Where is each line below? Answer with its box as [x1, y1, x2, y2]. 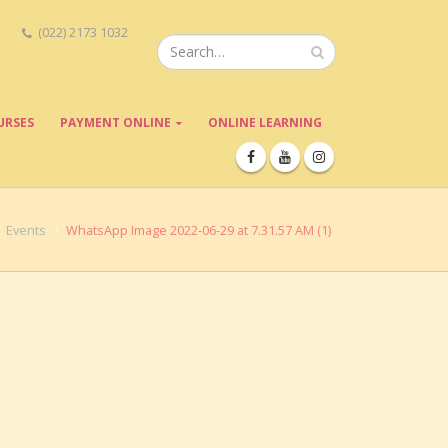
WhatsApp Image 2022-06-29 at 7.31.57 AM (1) [66, 222, 331, 239]
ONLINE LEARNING [208, 114, 322, 131]
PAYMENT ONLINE [60, 114, 171, 131]
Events [6, 222, 46, 239]
